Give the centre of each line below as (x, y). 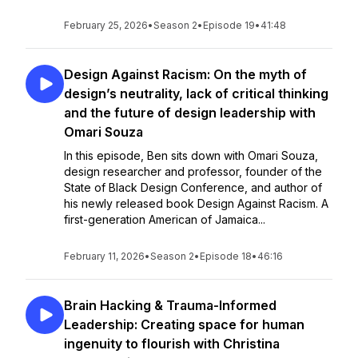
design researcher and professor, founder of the (193, 171)
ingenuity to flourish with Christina (172, 344)
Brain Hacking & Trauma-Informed (170, 305)
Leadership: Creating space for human (184, 324)
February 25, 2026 (106, 25)
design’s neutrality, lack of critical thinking (196, 93)
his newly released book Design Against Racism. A (196, 203)
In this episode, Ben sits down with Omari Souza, (191, 155)
